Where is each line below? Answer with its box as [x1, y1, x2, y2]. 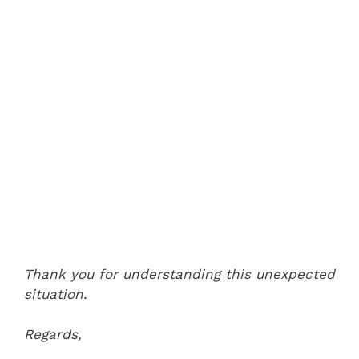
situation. [24, 285, 87, 302]
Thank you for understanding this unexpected [24, 265, 335, 282]
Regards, [24, 326, 82, 342]
